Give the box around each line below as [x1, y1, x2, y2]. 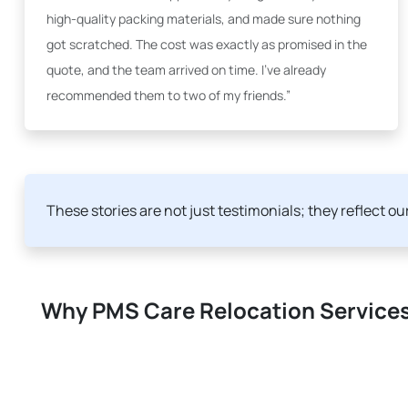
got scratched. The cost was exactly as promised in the [46, 36, 367, 53]
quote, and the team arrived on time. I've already [46, 61, 326, 78]
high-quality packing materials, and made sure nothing [46, 10, 361, 27]
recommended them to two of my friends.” [46, 87, 291, 104]
